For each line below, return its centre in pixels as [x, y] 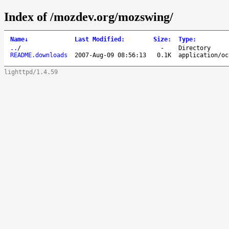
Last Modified [98, 39]
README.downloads [39, 55]
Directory [194, 48]
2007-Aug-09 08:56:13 [110, 55]
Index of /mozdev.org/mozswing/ [89, 17]
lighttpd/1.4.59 [31, 72]
